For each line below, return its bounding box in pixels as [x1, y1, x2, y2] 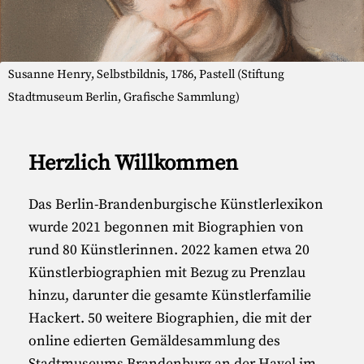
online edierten [28, 331, 131, 350]
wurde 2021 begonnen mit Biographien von [28, 218, 305, 236]
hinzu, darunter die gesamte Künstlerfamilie [28, 286, 312, 305]
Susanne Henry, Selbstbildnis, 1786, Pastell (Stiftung [8, 66, 285, 82]
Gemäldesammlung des [130, 331, 281, 350]
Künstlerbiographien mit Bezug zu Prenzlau [28, 263, 306, 282]
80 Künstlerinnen [63, 240, 175, 259]
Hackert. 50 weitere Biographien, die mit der [28, 309, 312, 327]
